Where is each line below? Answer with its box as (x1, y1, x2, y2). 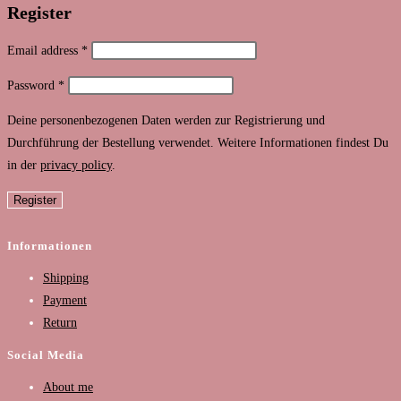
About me (43, 380, 93, 395)
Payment (43, 293, 87, 307)
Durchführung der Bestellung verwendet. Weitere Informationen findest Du (7, 136, 388, 150)
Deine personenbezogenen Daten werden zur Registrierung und (7, 114, 325, 128)
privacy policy (40, 158, 112, 173)
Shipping (43, 270, 89, 285)
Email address (7, 44, 81, 58)
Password (7, 79, 58, 93)
